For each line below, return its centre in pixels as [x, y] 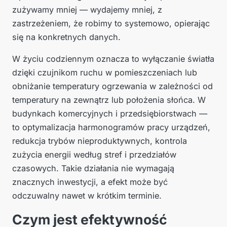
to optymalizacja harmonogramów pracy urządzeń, [111, 127]
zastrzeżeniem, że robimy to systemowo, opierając [111, 24]
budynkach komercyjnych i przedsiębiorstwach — [110, 114]
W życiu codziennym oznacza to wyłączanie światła [113, 59]
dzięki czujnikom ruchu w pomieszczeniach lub [105, 73]
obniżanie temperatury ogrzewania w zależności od [112, 86]
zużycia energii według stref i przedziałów [94, 155]
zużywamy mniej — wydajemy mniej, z [87, 10]
